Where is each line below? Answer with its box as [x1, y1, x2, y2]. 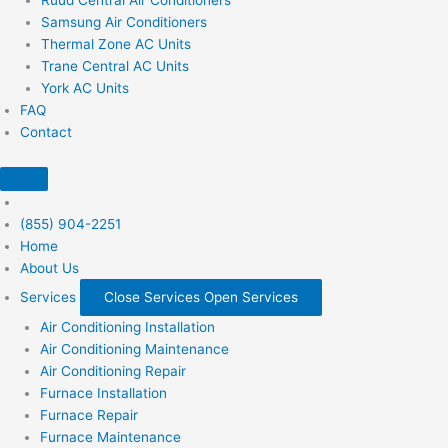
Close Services [104, 289, 200, 306]
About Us [20, 260, 79, 277]
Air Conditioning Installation [40, 319, 215, 336]
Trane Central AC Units [40, 57, 189, 74]
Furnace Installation [40, 385, 167, 402]
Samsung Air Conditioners [40, 13, 207, 30]
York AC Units [40, 79, 129, 96]
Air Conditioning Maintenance [40, 341, 229, 358]
